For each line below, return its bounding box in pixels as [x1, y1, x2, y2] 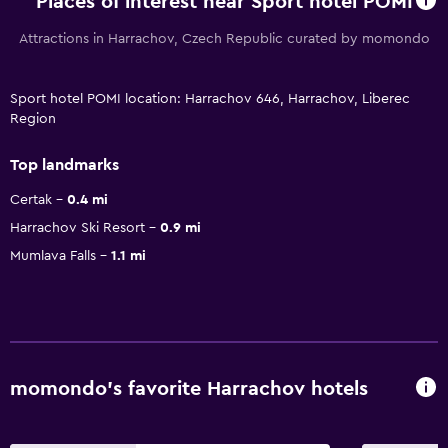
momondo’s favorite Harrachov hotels [10, 379, 368, 400]
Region [10, 111, 56, 126]
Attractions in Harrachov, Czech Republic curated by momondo [18, 31, 430, 46]
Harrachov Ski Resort [10, 220, 145, 235]
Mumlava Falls [10, 248, 96, 263]
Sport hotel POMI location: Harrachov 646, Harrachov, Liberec [10, 91, 410, 106]
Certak [10, 192, 52, 207]
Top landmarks [10, 156, 119, 173]
